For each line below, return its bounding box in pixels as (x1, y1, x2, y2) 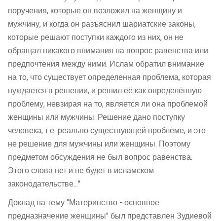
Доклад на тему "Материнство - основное (8, 197, 159, 209)
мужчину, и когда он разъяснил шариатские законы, (8, 18, 196, 30)
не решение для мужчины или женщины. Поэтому (8, 138, 190, 150)
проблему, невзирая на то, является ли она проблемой (8, 98, 208, 110)
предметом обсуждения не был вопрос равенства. (8, 151, 192, 163)
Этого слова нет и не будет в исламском (8, 164, 154, 177)
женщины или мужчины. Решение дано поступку (8, 111, 185, 123)
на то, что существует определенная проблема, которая (8, 71, 211, 83)
